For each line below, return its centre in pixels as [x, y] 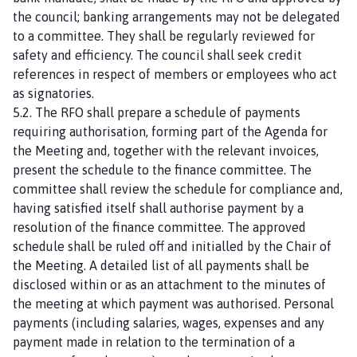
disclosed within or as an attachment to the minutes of [169, 284]
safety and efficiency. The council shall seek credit [157, 55]
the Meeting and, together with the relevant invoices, [166, 150]
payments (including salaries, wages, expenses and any [169, 322]
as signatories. [53, 93]
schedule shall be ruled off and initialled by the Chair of [172, 246]
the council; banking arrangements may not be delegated [177, 16]
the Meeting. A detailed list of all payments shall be [161, 265]
